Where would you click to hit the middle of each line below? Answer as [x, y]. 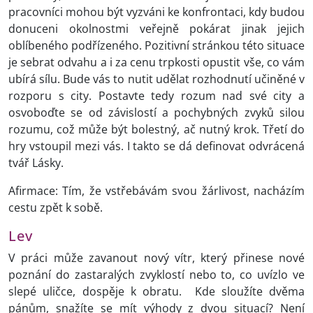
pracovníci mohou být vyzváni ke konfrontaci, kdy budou [156, 12]
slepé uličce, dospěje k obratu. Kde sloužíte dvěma [156, 292]
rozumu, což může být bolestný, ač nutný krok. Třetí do [156, 130]
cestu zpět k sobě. [56, 208]
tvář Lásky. [36, 163]
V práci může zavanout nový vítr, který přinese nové [156, 258]
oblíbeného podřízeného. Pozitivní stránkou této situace [156, 46]
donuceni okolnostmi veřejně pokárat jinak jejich [156, 29]
